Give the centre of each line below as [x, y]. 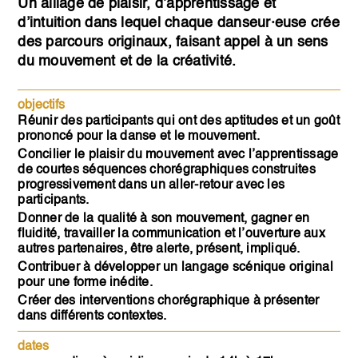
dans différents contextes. [92, 317]
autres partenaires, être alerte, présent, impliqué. [159, 250]
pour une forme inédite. [85, 283]
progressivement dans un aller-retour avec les [151, 186]
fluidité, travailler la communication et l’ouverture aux [171, 235]
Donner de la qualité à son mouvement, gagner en [164, 219]
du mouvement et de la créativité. [127, 62]
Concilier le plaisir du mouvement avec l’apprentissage [178, 155]
